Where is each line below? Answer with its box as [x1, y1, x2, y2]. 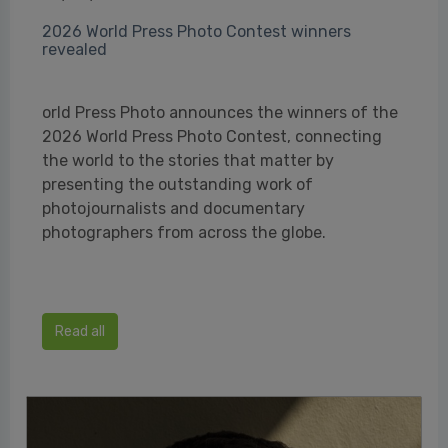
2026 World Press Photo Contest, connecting [42, 126, 382, 146]
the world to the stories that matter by [42, 150, 334, 170]
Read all [55, 322, 105, 340]
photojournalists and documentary [42, 198, 305, 218]
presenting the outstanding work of [42, 174, 313, 194]
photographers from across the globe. [42, 222, 326, 242]
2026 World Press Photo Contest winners [42, 21, 351, 41]
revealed [42, 39, 107, 59]
